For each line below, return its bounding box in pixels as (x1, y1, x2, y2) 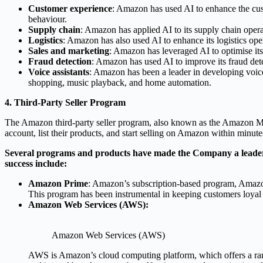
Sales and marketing (28, 45, 109, 56)
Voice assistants (28, 66, 89, 77)
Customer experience (28, 3, 112, 14)
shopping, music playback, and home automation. (28, 77, 211, 87)
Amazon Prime (28, 178, 88, 188)
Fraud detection (28, 56, 92, 66)
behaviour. (28, 14, 67, 24)
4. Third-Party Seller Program (5, 97, 126, 107)
